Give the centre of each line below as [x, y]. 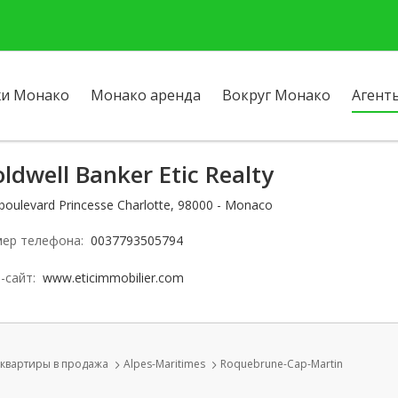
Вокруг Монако [276, 95]
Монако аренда [146, 95]
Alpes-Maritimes [164, 364]
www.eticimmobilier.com [113, 278]
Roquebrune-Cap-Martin [282, 364]
